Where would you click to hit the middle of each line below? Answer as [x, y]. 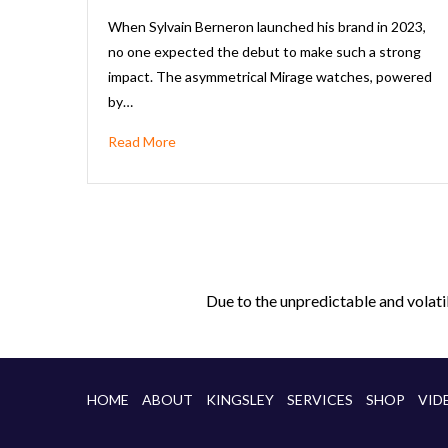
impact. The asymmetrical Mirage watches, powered [270, 76]
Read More [142, 141]
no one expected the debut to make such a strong [264, 51]
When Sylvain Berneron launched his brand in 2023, [267, 26]
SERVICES [320, 399]
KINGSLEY [240, 399]
